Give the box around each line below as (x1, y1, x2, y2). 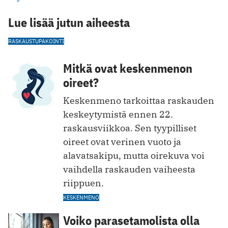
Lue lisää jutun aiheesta (8, 14, 130, 31)
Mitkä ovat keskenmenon (63, 60, 192, 76)
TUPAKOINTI (32, 37, 64, 45)
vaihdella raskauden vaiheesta (63, 163, 195, 175)
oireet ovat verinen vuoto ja (63, 135, 181, 148)
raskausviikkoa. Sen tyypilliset (63, 122, 196, 134)
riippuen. (63, 177, 104, 189)
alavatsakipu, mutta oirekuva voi (63, 149, 205, 161)
